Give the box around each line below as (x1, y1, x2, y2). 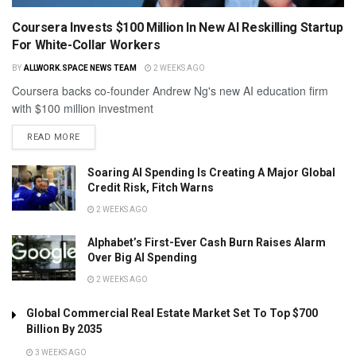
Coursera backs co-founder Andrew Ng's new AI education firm (12, 82, 328, 99)
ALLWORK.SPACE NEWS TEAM (23, 63, 137, 72)
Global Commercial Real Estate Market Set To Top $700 (26, 306, 318, 319)
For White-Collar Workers (12, 37, 161, 52)
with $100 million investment (12, 99, 153, 116)
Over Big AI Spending (87, 250, 197, 264)
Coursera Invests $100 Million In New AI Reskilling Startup (12, 19, 343, 35)
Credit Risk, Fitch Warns (87, 180, 214, 194)
